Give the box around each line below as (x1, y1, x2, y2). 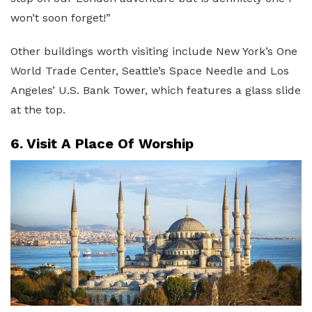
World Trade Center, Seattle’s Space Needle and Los (10, 63, 289, 77)
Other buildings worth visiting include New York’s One (10, 44, 297, 58)
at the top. (10, 102, 65, 116)
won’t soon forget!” (10, 10, 111, 24)
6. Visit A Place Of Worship (10, 134, 194, 152)
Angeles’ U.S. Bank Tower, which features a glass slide (10, 83, 301, 97)
